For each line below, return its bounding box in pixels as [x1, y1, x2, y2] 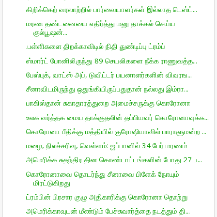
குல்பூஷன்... [33, 27, 67, 37]
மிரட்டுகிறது [33, 177, 70, 187]
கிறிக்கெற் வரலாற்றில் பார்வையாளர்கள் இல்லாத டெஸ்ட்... [26, 4, 197, 14]
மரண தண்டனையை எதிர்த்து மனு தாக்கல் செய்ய [26, 18, 175, 28]
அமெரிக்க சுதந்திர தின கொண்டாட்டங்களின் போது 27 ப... [26, 155, 202, 165]
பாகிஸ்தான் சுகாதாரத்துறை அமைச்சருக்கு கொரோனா [26, 98, 190, 108]
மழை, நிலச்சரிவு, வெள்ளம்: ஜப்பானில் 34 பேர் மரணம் [26, 140, 187, 150]
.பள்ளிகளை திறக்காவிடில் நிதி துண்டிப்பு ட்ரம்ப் [26, 41, 165, 51]
